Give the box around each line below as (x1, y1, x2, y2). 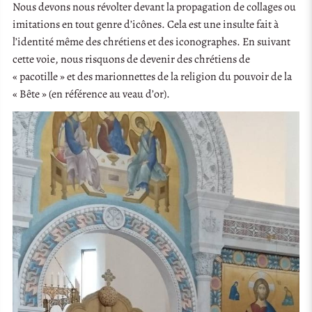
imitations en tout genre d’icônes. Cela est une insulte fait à (13, 16, 279, 32)
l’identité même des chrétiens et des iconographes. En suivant (13, 33, 291, 49)
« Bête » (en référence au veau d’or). (13, 86, 171, 102)
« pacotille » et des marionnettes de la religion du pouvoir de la (13, 68, 292, 84)
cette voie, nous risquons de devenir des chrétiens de (13, 51, 251, 67)
